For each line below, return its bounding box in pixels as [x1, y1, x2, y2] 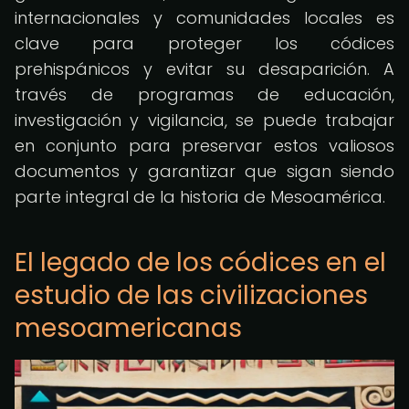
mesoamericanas [15, 310, 242, 346]
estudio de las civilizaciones [15, 278, 368, 313]
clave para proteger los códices [15, 32, 394, 55]
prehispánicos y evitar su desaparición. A [15, 58, 394, 80]
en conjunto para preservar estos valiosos [15, 134, 394, 157]
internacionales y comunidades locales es [15, 6, 394, 29]
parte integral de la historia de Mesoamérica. [15, 185, 385, 208]
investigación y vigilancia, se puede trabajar [15, 109, 394, 131]
